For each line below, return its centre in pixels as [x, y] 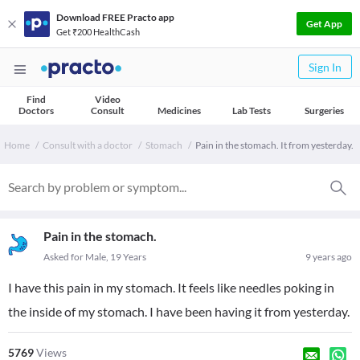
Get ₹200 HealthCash [98, 31]
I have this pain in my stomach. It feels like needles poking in [171, 287]
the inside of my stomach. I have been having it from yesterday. [179, 311]
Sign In [325, 67]
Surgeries [324, 110]
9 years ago [329, 257]
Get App [324, 24]
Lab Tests [252, 110]
